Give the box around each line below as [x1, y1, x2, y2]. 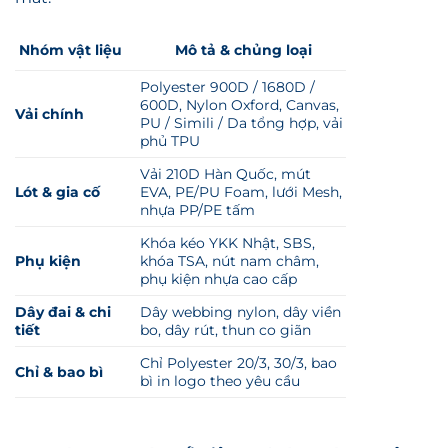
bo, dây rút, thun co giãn [140, 279, 312, 297]
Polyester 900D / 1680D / [140, 36, 316, 54]
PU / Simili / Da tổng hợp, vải [140, 72, 344, 90]
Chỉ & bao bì [15, 321, 103, 339]
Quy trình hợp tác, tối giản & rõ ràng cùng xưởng [15, 403, 424, 422]
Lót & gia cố [15, 141, 100, 159]
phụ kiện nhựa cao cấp [140, 228, 298, 246]
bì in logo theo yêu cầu [140, 330, 301, 348]
